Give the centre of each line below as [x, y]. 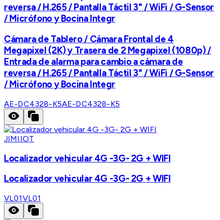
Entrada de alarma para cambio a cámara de [94, 62]
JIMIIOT [19, 138]
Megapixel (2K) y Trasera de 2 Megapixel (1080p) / [108, 51]
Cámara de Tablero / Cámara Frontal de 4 [89, 39]
